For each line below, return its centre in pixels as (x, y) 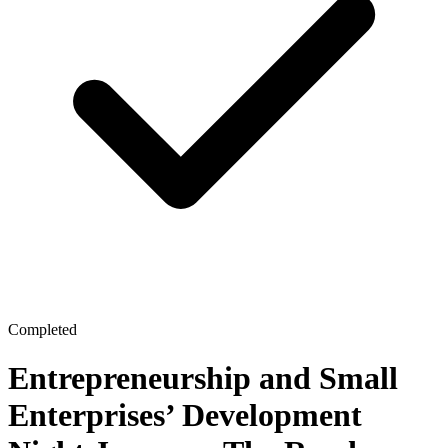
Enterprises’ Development (185, 415)
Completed (42, 329)
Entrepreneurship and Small (203, 378)
